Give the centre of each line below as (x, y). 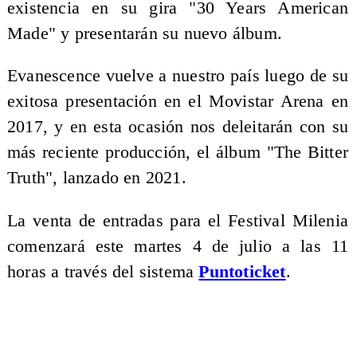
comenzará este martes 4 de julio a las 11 (178, 246)
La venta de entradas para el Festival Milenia (178, 220)
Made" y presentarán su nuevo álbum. (144, 33)
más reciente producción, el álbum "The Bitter (178, 153)
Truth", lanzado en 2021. (99, 178)
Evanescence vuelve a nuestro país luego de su (178, 76)
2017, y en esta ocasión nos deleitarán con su (178, 127)
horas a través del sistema (103, 271)
